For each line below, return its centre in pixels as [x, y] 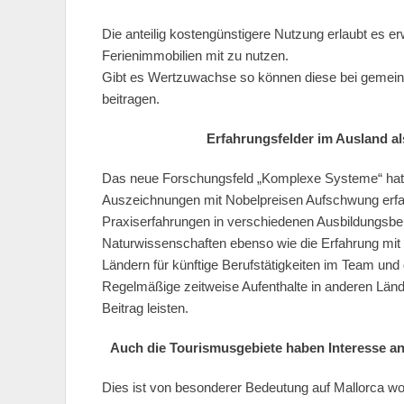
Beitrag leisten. [145, 308]
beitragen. [131, 99]
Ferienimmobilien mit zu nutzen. [195, 55]
